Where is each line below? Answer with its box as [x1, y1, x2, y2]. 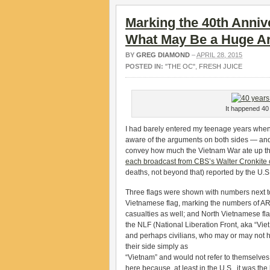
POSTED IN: [125, 63, 165, 70]
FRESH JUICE [199, 63, 242, 70]
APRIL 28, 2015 [196, 51, 242, 58]
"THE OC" [165, 63, 195, 70]
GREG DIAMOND [136, 51, 190, 58]
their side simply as [125, 242, 188, 251]
